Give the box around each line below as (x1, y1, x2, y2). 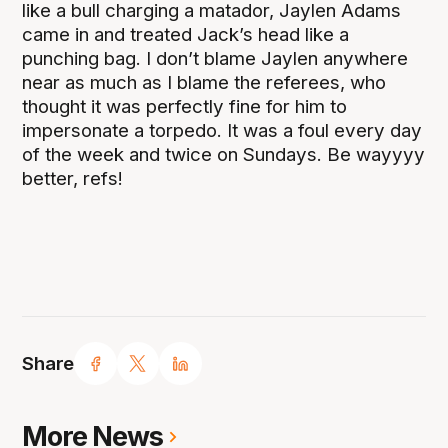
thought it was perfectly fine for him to (22, 95, 348, 119)
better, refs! (22, 167, 124, 191)
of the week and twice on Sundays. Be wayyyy (22, 143, 426, 167)
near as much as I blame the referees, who (22, 71, 387, 95)
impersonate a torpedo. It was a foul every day (22, 119, 423, 143)
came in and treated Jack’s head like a (22, 23, 350, 47)
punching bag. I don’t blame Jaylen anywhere (22, 47, 409, 71)
